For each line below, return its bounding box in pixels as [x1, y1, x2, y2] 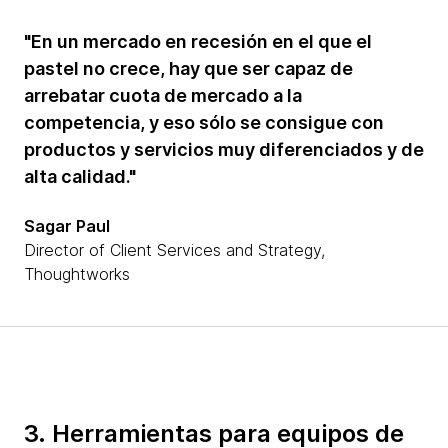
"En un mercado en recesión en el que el [24, 31, 372, 53]
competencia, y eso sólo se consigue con [24, 112, 384, 134]
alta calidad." [24, 166, 136, 188]
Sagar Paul [24, 216, 110, 237]
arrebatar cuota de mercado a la [24, 85, 302, 107]
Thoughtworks [24, 264, 130, 285]
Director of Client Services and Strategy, [24, 240, 325, 261]
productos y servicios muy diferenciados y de [24, 139, 424, 161]
